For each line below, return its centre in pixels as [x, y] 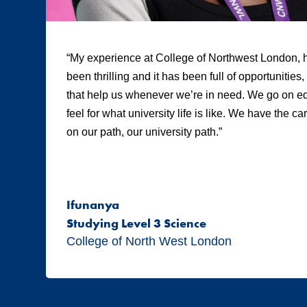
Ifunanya [93, 205]
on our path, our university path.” [145, 132]
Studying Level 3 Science [137, 223]
